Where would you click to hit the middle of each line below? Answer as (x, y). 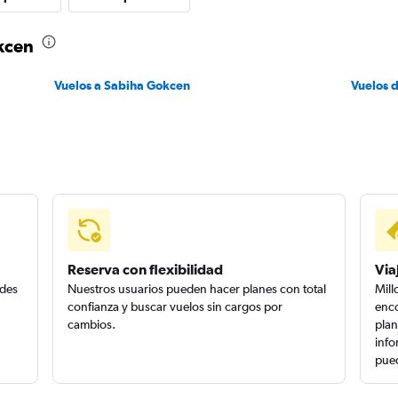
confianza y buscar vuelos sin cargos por (175, 306)
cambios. (92, 324)
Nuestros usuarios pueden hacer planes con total (197, 289)
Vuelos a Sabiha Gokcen (122, 85)
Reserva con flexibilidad (146, 269)
